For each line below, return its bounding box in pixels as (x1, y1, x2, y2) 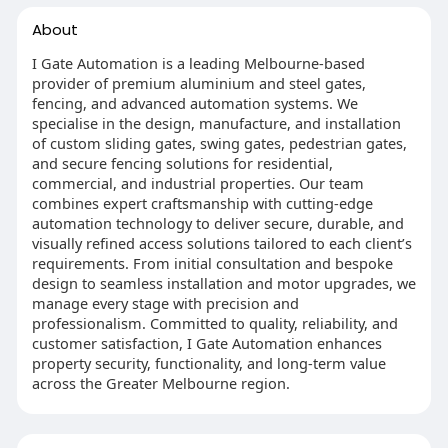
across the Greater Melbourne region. (31, 372, 290, 393)
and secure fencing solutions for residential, (31, 152, 333, 173)
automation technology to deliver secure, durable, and (31, 212, 404, 233)
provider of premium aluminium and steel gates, (31, 72, 366, 93)
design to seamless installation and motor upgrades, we (31, 272, 416, 293)
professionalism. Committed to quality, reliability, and (31, 312, 398, 333)
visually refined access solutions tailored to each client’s (31, 232, 412, 253)
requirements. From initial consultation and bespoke (31, 252, 393, 273)
